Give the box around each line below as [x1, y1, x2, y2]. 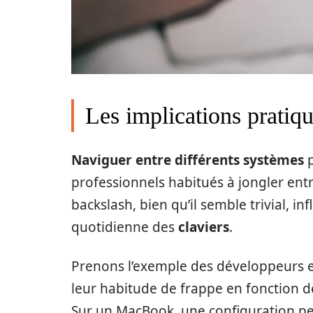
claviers [178, 217, 229, 236]
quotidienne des [71, 217, 178, 236]
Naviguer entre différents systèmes [71, 150, 304, 169]
